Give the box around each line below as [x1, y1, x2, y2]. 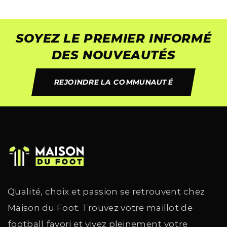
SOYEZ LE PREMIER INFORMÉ [15, 31, 212, 46]
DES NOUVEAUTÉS [51, 48, 176, 62]
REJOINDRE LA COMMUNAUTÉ [53, 78, 174, 87]
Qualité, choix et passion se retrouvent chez [8, 186, 205, 197]
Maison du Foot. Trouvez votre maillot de [8, 203, 193, 213]
